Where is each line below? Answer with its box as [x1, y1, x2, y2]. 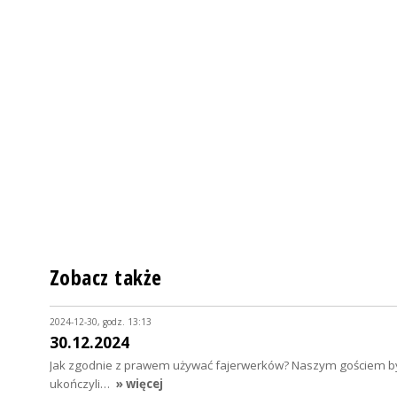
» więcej [115, 376, 163, 393]
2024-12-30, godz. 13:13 [50, 315, 152, 328]
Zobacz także [50, 263, 162, 292]
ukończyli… [50, 376, 113, 393]
